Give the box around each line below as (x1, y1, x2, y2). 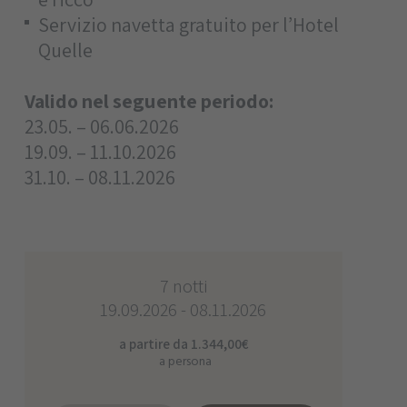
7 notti (159, 273, 207, 298)
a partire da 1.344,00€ (118, 334, 248, 352)
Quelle (37, 36, 93, 63)
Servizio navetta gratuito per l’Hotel (37, 11, 339, 37)
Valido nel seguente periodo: (24, 87, 273, 114)
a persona (159, 352, 213, 371)
